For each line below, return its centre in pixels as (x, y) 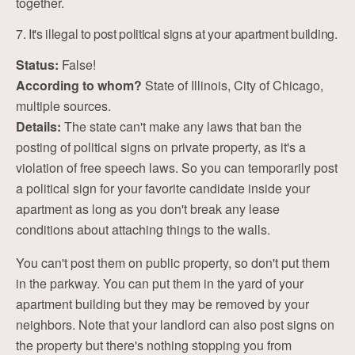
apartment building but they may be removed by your (162, 304)
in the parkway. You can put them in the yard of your (160, 283)
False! (77, 65)
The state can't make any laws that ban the (181, 126)
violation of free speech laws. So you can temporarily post (177, 168)
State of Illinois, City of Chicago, (233, 85)
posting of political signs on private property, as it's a (161, 147)
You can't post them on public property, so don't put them (173, 263)
